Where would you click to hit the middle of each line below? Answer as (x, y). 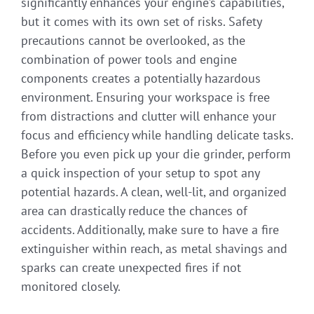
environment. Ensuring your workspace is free (145, 97)
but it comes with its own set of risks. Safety (141, 21)
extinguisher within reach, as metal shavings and (154, 248)
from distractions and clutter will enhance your (149, 116)
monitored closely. (71, 286)
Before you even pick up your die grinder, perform (156, 153)
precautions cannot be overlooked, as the (133, 40)
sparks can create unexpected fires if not (131, 267)
